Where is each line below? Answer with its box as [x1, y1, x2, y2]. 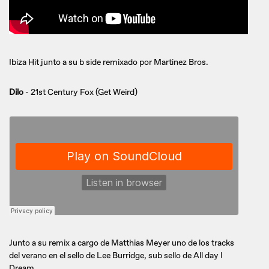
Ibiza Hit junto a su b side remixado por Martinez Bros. [9, 56, 208, 67]
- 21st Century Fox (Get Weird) [23, 86, 138, 97]
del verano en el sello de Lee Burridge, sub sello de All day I [9, 250, 223, 261]
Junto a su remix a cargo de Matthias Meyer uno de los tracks [9, 237, 234, 248]
